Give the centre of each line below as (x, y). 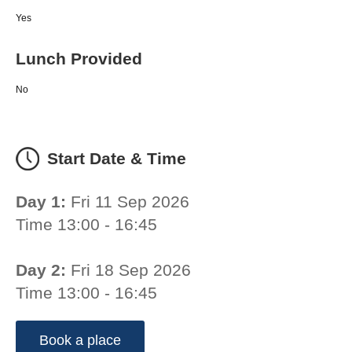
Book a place (80, 341)
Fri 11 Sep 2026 (128, 202)
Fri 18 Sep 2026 (128, 270)
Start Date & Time (117, 159)
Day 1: (41, 202)
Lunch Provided (79, 58)
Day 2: (41, 270)
